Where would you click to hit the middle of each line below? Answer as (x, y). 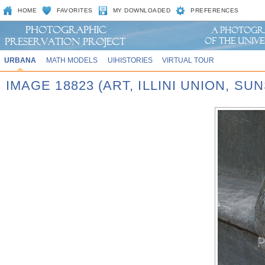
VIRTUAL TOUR (188, 60)
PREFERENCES (215, 10)
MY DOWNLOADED (142, 10)
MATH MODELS (72, 60)
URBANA (20, 60)
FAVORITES (75, 10)
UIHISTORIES (130, 60)
